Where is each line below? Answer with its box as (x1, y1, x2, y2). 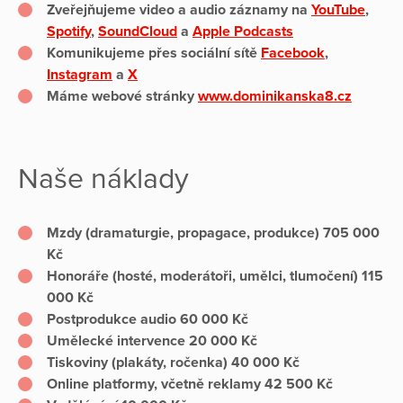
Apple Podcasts (193, 22, 293, 41)
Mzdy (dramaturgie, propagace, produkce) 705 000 (47, 224, 380, 243)
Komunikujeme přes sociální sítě (47, 44, 261, 63)
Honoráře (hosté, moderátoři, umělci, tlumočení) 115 (47, 267, 383, 286)
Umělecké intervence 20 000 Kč (47, 332, 261, 351)
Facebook (261, 44, 325, 63)
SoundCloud (98, 22, 177, 41)
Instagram (47, 66, 112, 85)
